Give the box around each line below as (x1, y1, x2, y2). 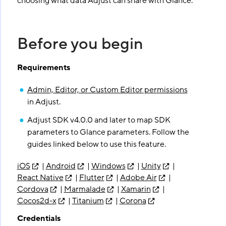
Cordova (17, 184, 48, 195)
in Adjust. (27, 96, 61, 107)
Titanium (72, 195, 104, 206)
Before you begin (17, 33, 143, 54)
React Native (17, 172, 64, 183)
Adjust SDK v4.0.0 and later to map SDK (27, 115, 171, 126)
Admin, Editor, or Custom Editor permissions (27, 84, 188, 95)
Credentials (17, 213, 61, 224)
